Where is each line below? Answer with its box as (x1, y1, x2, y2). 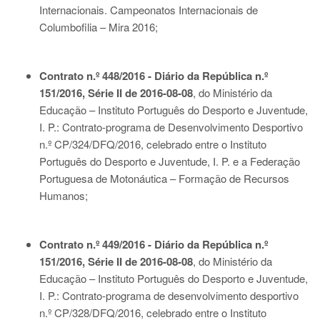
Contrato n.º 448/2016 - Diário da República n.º (39, 68, 268, 84)
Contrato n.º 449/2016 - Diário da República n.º (39, 236, 268, 252)
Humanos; (39, 188, 88, 203)
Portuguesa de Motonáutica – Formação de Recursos (39, 171, 289, 186)
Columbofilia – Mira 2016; (39, 19, 158, 34)
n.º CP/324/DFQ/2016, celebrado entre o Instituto (39, 136, 266, 151)
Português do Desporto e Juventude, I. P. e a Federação (39, 154, 300, 169)
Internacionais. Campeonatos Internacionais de (39, 2, 258, 17)
